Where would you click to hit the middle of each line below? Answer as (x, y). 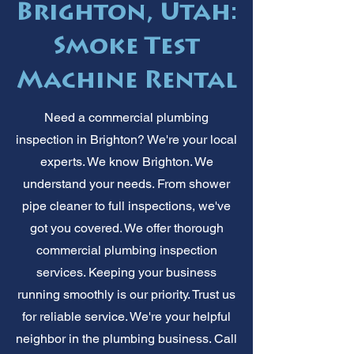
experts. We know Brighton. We (126, 161)
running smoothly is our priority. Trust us (126, 294)
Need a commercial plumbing (126, 117)
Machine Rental (126, 81)
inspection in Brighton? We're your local (126, 139)
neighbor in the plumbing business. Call (126, 338)
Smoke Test (126, 47)
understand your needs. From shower (126, 183)
